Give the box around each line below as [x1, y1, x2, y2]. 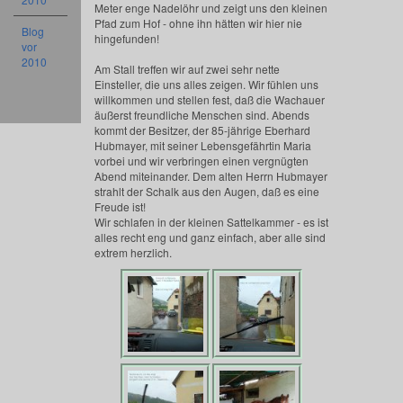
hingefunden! [94, 31, 159, 46]
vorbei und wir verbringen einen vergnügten [94, 153, 309, 168]
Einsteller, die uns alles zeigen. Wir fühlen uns [94, 76, 318, 92]
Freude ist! [94, 199, 146, 214]
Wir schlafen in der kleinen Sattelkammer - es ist [94, 214, 328, 229]
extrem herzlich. [94, 245, 172, 260]
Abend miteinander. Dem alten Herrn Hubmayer [94, 168, 327, 184]
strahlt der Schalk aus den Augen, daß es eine [94, 184, 319, 199]
